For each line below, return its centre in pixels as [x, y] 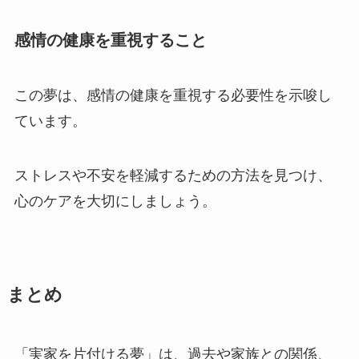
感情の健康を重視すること [110, 40]
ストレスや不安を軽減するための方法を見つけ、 [173, 176]
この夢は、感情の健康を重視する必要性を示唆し [173, 96]
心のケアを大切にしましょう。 [115, 202]
